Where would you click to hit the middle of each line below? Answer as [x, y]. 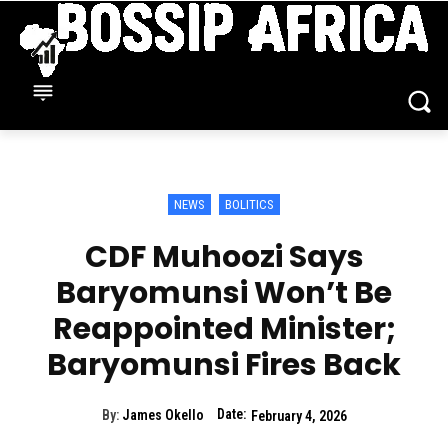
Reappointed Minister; [224, 329]
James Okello [162, 415]
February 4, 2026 [298, 415]
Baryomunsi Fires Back [224, 365]
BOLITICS [249, 205]
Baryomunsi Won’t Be [224, 293]
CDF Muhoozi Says [224, 257]
